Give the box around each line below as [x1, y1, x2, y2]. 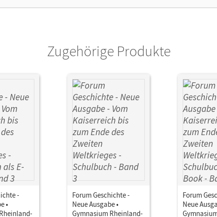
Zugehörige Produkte [46, 42, 170, 60]
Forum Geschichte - [72, 190, 130, 200]
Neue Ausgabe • [72, 200, 119, 209]
